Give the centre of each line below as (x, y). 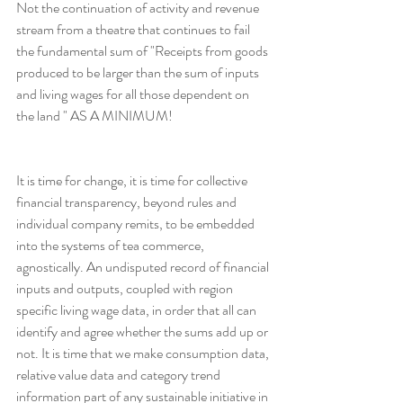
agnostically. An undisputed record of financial (144, 267)
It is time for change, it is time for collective (133, 181)
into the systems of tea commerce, (112, 246)
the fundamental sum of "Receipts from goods (143, 51)
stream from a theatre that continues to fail (134, 30)
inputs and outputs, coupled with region (126, 289)
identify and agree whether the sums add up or (143, 332)
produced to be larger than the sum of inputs (139, 73)
